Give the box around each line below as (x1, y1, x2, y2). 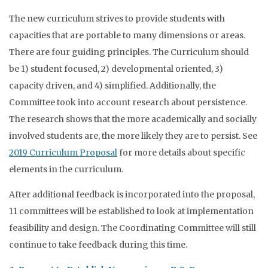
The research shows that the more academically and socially (9, 114, 257, 124)
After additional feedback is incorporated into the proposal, (9, 189, 255, 200)
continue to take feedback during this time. (9, 239, 187, 250)
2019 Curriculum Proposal (9, 147, 117, 158)
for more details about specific (117, 147, 245, 158)
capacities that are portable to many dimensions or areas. (9, 30, 245, 41)
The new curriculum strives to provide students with (9, 13, 225, 24)
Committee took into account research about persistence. (9, 97, 247, 108)
